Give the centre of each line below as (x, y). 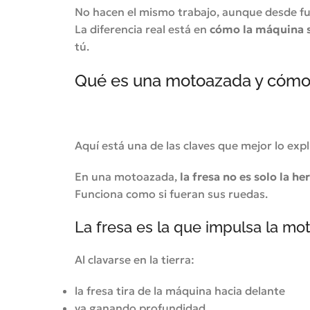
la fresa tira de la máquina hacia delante (180, 291)
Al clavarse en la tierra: (134, 259)
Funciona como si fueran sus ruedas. (171, 194)
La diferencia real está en (142, 29)
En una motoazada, (127, 176)
